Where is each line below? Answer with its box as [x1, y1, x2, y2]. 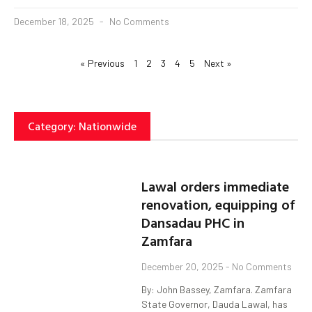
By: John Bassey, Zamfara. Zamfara [141, 283, 292, 296]
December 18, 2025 [14, 15, 96, 27]
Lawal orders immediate [141, 175, 290, 197]
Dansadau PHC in [141, 212, 245, 233]
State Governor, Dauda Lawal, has [141, 298, 288, 311]
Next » [204, 56, 232, 69]
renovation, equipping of [141, 194, 295, 215]
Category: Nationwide [28, 117, 136, 134]
